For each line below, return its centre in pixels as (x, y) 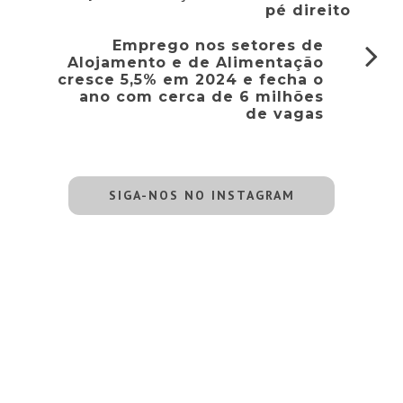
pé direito (309, 11)
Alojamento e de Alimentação (196, 63)
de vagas (285, 114)
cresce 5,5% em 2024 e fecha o (191, 80)
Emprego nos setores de (219, 46)
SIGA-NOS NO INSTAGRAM (201, 196)
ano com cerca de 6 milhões (202, 97)
